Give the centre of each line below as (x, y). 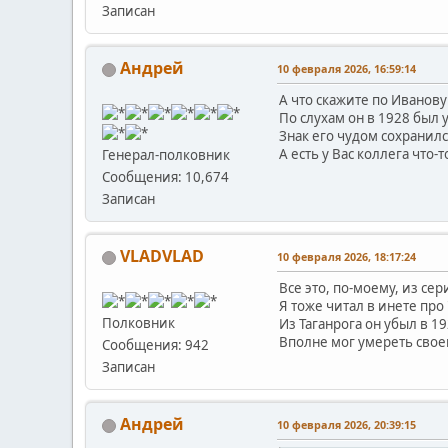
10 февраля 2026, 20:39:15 (346, 425)
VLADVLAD (162, 256)
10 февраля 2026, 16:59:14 (346, 69)
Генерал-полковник (166, 155)
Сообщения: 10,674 (165, 177)
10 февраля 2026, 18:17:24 (346, 257)
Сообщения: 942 (155, 345)
